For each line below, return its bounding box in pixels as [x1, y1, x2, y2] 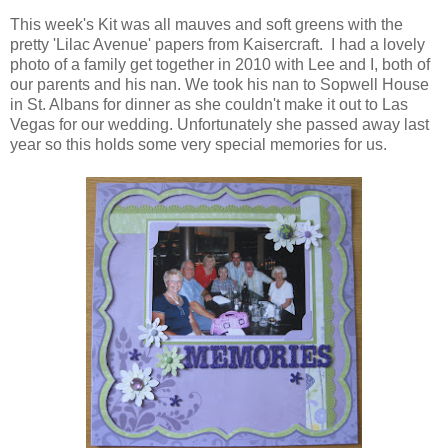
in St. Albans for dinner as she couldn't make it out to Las [10, 95, 408, 113]
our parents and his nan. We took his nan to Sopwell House [10, 75, 429, 93]
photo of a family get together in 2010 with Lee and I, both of [10, 55, 430, 73]
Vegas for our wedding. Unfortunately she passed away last [10, 115, 429, 133]
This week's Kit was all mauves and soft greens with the [10, 15, 403, 33]
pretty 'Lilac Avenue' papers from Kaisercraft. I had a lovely [10, 35, 425, 53]
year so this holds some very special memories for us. [10, 135, 387, 153]
